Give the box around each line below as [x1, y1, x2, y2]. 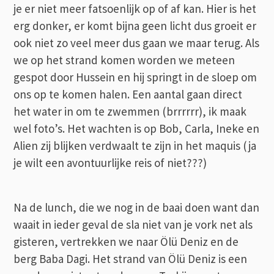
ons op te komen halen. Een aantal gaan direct [13, 86, 243, 102]
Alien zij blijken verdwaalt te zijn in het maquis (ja [13, 138, 257, 153]
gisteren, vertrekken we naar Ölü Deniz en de [13, 234, 239, 249]
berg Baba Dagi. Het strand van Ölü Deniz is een [13, 251, 248, 266]
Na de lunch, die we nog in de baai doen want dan [13, 199, 260, 215]
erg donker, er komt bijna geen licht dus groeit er [13, 18, 257, 33]
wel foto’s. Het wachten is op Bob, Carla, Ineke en [13, 120, 260, 136]
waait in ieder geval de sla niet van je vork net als [13, 217, 253, 232]
